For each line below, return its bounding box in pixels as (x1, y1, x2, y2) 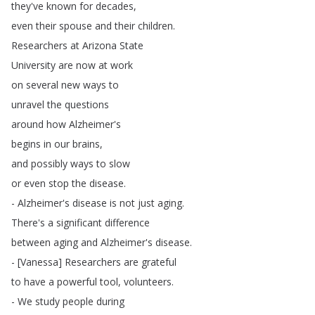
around (11, 117, 44, 131)
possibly (31, 157, 67, 170)
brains (72, 137, 100, 150)
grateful (141, 255, 176, 269)
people (63, 295, 94, 308)
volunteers (124, 275, 172, 288)
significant (56, 216, 102, 229)
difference (105, 216, 150, 229)
